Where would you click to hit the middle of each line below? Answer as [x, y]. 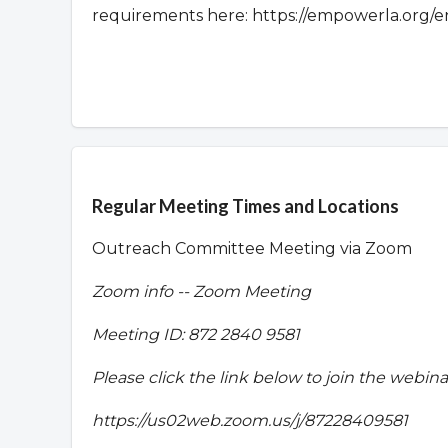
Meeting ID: [140, 335]
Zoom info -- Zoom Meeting [201, 292]
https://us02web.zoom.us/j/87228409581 [250, 421]
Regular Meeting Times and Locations [245, 206]
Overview [144, 181]
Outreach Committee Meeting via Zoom [252, 249]
